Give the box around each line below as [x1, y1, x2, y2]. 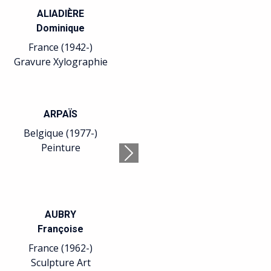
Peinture [41, 141, 80, 154]
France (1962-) [28, 241, 93, 255]
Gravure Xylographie [13, 55, 108, 68]
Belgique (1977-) [24, 126, 98, 140]
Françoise [38, 223, 84, 235]
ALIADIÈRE [37, 8, 85, 19]
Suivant [128, 152, 162, 166]
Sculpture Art [30, 256, 91, 269]
